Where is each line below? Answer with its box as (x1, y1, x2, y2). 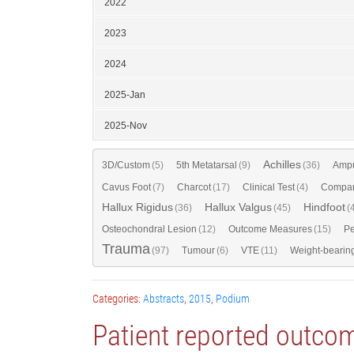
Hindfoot (303, 200, 345, 213)
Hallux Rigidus (102, 200, 173, 213)
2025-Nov (104, 119, 147, 131)
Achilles (263, 157, 301, 171)
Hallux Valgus (205, 200, 272, 213)
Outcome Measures (228, 223, 312, 235)
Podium (216, 292, 250, 305)
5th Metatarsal (176, 159, 237, 171)
